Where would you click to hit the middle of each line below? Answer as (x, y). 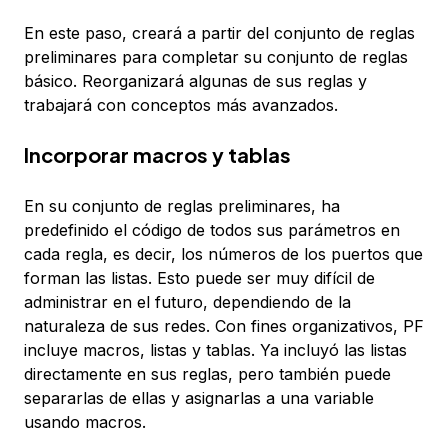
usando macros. (85, 421)
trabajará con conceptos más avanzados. (181, 104)
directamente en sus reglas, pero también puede (207, 373)
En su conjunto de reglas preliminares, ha (182, 205)
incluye (53, 349)
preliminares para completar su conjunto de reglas (216, 56)
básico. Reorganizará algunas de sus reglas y (195, 80)
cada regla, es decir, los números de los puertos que (223, 253)
